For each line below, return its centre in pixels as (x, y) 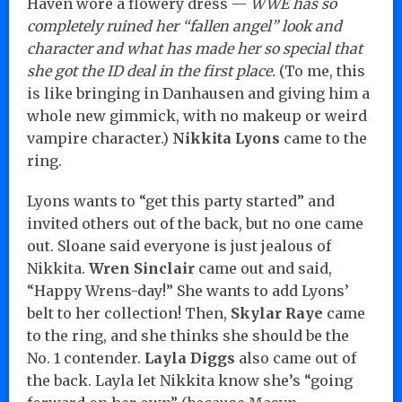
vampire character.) (100, 138)
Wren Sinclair (142, 268)
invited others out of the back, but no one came (195, 223)
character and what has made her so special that (195, 48)
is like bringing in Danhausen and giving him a (198, 93)
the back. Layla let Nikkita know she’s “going (190, 380)
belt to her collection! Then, (129, 313)
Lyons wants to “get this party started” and (181, 201)
